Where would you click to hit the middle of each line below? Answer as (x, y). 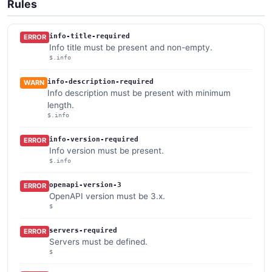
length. (61, 105)
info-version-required (94, 139)
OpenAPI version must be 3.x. (107, 196)
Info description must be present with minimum (139, 93)
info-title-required (90, 36)
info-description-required (101, 81)
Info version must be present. (107, 150)
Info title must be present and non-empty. (131, 47)
